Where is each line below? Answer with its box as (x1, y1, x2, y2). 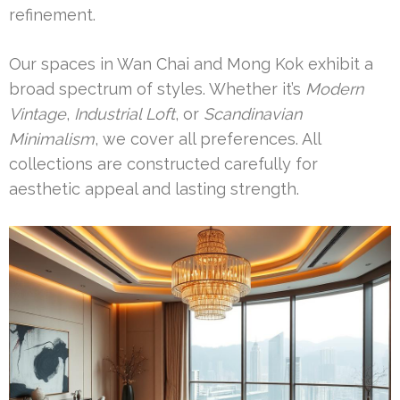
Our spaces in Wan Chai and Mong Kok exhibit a (9, 54, 373, 73)
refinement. (9, 4, 96, 24)
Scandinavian (204, 104, 302, 123)
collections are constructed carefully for (9, 154, 318, 173)
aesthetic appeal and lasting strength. (9, 179, 299, 198)
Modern (305, 79, 363, 98)
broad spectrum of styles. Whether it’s (9, 79, 305, 98)
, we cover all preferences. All (95, 129, 321, 148)
